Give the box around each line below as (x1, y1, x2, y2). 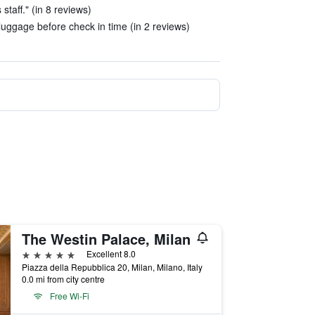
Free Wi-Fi (49, 290, 89, 302)
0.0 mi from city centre (21, 273, 105, 285)
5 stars (20, 247, 54, 260)
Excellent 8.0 (86, 247, 136, 259)
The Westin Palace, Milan (21, 229, 191, 249)
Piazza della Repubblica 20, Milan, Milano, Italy (21, 261, 202, 273)
